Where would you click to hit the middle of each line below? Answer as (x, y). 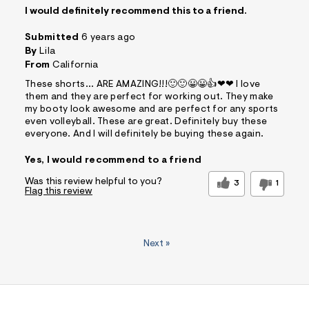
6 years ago (109, 38)
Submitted (53, 38)
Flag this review (59, 191)
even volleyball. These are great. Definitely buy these (146, 122)
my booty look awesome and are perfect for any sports (152, 109)
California (75, 65)
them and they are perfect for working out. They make (149, 97)
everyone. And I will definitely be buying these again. (144, 134)
